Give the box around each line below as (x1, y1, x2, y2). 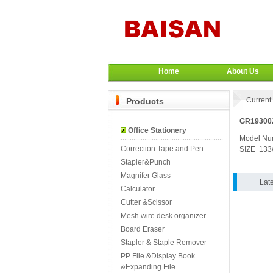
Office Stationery (128, 126, 186, 135)
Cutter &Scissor (121, 198, 172, 207)
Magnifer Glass (121, 171, 171, 180)
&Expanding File (121, 263, 175, 271)
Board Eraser (121, 225, 165, 233)
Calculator (121, 185, 155, 193)
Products (126, 96, 164, 106)
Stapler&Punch (121, 158, 171, 166)
